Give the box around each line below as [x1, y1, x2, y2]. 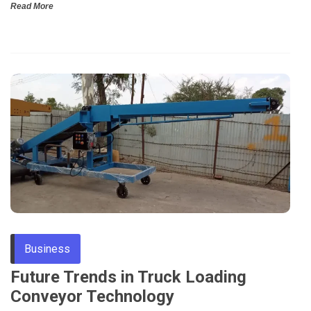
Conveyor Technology [10, 287, 174, 307]
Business [24, 242, 70, 256]
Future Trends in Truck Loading [10, 267, 246, 287]
